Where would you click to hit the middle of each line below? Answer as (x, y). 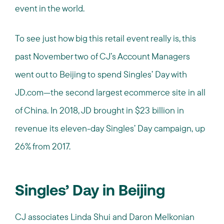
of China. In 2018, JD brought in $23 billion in (99, 110)
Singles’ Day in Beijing (90, 192)
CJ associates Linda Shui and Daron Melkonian (105, 217)
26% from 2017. (43, 146)
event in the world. (50, 8)
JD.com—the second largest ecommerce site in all (110, 92)
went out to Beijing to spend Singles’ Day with (101, 74)
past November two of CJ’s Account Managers (102, 56)
